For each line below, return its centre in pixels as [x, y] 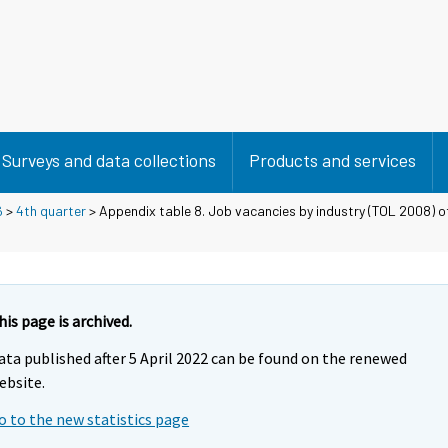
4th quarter [51, 210]
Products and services [332, 160]
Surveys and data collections [109, 160]
